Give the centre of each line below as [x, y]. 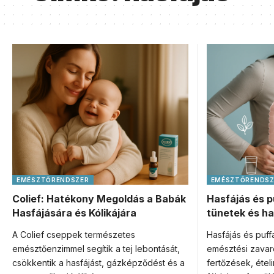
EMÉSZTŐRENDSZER [53, 180]
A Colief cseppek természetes [74, 235]
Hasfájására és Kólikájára [74, 213]
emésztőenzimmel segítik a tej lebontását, [96, 249]
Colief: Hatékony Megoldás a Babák [99, 199]
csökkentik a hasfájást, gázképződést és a [98, 263]
